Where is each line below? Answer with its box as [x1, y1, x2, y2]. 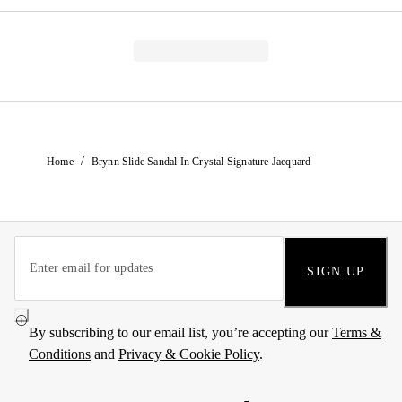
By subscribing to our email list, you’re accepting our [29, 325, 332, 340]
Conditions [29, 346, 91, 362]
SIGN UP [307, 265, 364, 278]
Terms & [332, 325, 381, 340]
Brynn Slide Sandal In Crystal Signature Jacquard [91, 154, 311, 168]
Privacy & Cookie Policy [118, 346, 259, 362]
